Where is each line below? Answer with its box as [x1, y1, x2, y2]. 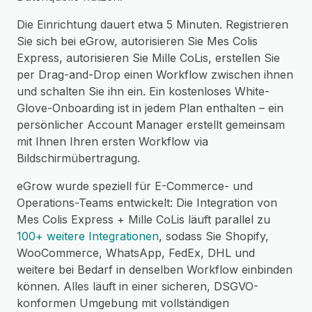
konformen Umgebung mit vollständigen [17, 296, 229, 310]
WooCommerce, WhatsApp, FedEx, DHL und [17, 246, 255, 260]
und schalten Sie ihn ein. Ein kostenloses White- [17, 84, 270, 98]
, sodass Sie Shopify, [159, 229, 269, 243]
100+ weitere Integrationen [17, 229, 159, 243]
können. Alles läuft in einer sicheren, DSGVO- [17, 279, 258, 293]
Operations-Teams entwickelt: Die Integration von [17, 196, 277, 210]
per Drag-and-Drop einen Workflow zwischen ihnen [17, 68, 293, 81]
